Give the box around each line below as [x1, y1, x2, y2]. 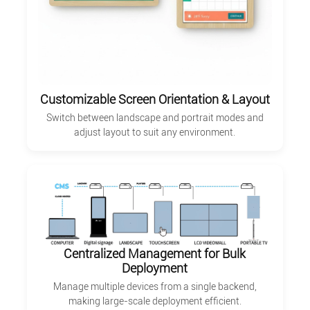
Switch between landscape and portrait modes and [46, 112, 264, 124]
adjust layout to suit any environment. [74, 127, 236, 138]
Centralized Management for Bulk [64, 246, 246, 261]
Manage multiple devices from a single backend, [53, 280, 257, 292]
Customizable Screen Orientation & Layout [39, 92, 270, 107]
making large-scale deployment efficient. [68, 295, 241, 307]
